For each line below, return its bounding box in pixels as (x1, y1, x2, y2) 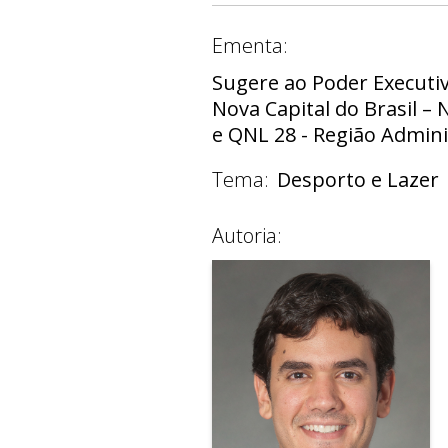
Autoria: (212, 221, 282, 249)
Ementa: (212, 31, 288, 59)
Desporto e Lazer (277, 165, 439, 193)
